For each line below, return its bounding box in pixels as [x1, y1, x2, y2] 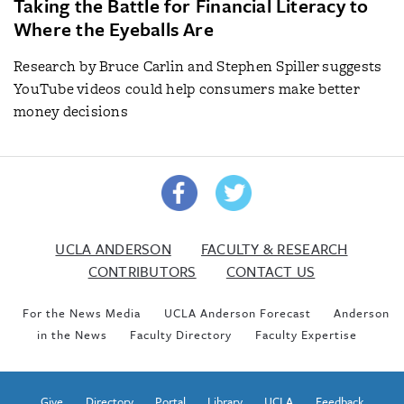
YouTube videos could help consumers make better [14, 78, 359, 100]
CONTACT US [225, 261, 316, 283]
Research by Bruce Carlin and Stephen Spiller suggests [14, 56, 382, 78]
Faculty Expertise [254, 326, 357, 344]
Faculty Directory [130, 326, 233, 344]
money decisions [14, 101, 128, 123]
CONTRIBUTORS [87, 261, 197, 283]
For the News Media [23, 304, 142, 323]
